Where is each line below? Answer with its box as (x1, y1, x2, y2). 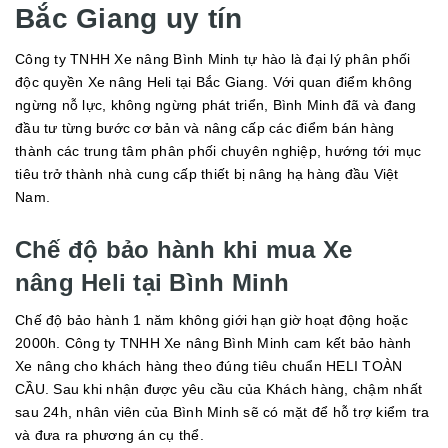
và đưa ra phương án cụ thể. (15, 427, 204, 444)
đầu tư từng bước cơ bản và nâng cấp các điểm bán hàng (15, 120, 395, 137)
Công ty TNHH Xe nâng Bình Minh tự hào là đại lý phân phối (15, 51, 411, 68)
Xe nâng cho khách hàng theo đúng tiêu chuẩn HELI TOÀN (15, 358, 403, 375)
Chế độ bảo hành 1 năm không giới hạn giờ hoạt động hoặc (15, 312, 408, 329)
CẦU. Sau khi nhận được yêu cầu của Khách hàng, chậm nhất (15, 381, 422, 398)
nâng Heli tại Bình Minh (15, 269, 290, 297)
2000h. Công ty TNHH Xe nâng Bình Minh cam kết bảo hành (15, 335, 412, 352)
